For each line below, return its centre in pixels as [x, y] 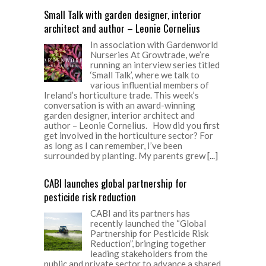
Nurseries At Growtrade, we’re [150, 54]
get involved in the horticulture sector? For [129, 135]
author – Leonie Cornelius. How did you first [132, 125]
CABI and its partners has [140, 213]
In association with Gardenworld [154, 44]
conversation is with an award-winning [120, 105]
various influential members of [150, 85]
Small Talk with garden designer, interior [123, 14]
